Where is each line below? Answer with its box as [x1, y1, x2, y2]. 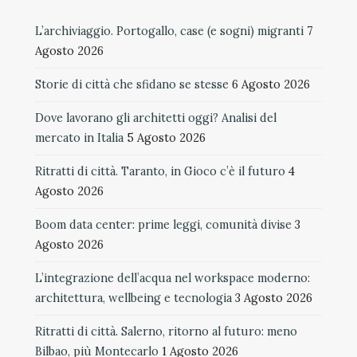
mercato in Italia [35, 130, 124, 145]
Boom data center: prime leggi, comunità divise [35, 217, 292, 232]
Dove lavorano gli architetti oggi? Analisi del [35, 110, 277, 125]
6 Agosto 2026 [232, 76, 310, 92]
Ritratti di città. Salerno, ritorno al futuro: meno [35, 324, 297, 339]
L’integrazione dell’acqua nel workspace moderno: [35, 270, 310, 285]
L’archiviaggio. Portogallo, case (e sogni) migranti [35, 23, 304, 38]
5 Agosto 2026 [127, 130, 206, 145]
